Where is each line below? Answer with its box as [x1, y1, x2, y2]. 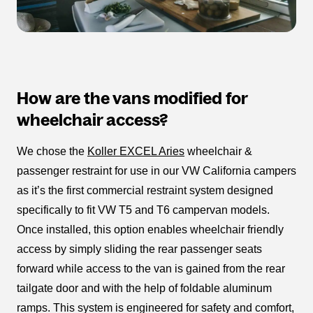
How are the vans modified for [17, 89, 247, 108]
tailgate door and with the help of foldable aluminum [17, 282, 272, 295]
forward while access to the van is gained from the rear [17, 263, 285, 275]
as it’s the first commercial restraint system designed [17, 184, 273, 197]
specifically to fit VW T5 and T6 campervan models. [17, 204, 270, 217]
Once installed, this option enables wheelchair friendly [17, 224, 284, 236]
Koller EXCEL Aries [87, 145, 184, 158]
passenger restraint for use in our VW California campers [17, 165, 296, 177]
